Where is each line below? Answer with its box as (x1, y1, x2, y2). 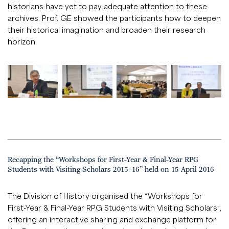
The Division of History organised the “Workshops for (8, 191, 202, 201)
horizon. (8, 37, 37, 47)
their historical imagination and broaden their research (8, 25, 205, 35)
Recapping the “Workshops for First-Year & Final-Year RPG (8, 155, 198, 165)
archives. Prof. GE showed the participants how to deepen (8, 13, 221, 23)
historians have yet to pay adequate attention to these (8, 2, 207, 11)
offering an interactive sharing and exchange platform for (8, 215, 216, 224)
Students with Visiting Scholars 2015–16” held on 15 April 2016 (8, 165, 214, 175)
